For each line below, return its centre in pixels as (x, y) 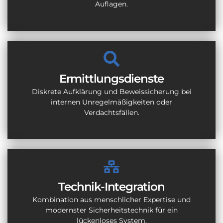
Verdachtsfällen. (111, 112)
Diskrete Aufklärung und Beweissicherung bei (111, 91)
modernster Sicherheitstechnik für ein (111, 210)
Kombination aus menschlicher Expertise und (111, 200)
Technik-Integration (111, 187)
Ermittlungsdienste (111, 78)
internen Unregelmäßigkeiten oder (111, 102)
